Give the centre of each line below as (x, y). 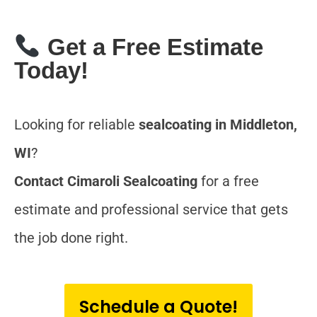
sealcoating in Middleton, (218, 124)
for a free (228, 181)
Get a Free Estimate (152, 47)
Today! (51, 70)
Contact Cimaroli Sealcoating (106, 181)
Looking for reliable (76, 124)
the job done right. (71, 237)
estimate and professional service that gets (151, 209)
